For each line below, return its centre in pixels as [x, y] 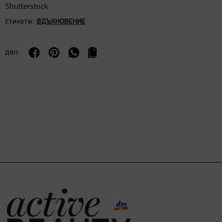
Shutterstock [27, 7]
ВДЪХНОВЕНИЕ [61, 22]
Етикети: [20, 22]
